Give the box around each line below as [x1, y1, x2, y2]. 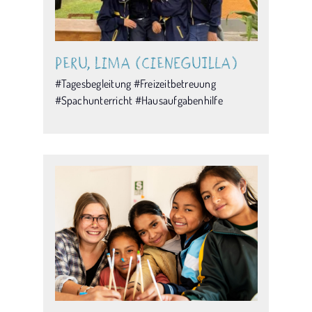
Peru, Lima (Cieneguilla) [54, 52, 237, 73]
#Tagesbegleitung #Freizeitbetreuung [54, 76, 216, 91]
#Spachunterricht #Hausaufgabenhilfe [54, 93, 223, 107]
